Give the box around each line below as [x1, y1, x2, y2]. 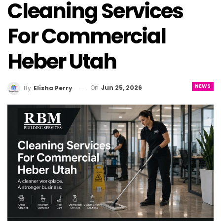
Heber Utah [7, 47, 116, 76]
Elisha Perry [34, 83, 73, 92]
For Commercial [7, 22, 166, 51]
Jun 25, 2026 [101, 83, 142, 92]
